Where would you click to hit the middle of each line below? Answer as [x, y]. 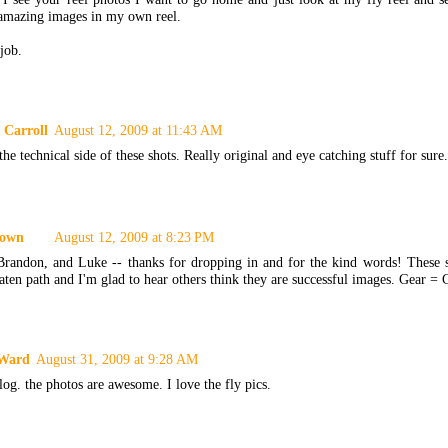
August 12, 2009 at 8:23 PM [134, 236]
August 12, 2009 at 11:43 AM [138, 130]
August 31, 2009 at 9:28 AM [117, 359]
